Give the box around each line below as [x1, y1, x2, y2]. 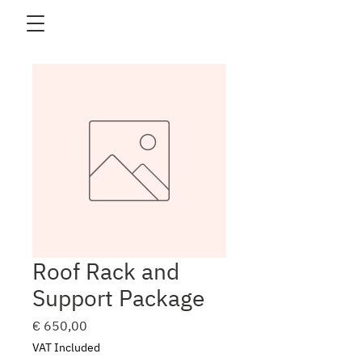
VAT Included [32, 340, 100, 355]
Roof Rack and [32, 256, 179, 286]
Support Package [32, 283, 204, 313]
